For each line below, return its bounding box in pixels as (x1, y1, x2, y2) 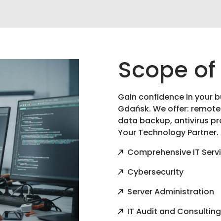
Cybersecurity (127, 166, 184, 178)
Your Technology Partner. (118, 126, 219, 138)
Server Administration (127, 185, 215, 197)
